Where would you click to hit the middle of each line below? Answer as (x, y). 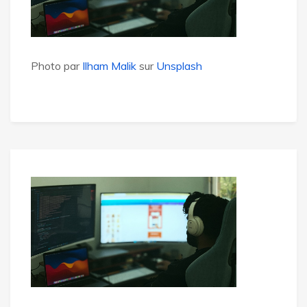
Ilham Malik (109, 65)
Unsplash (179, 65)
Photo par (57, 65)
